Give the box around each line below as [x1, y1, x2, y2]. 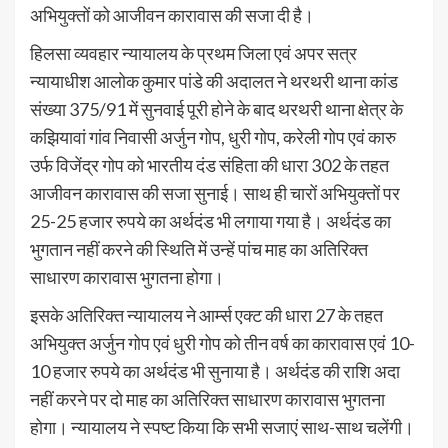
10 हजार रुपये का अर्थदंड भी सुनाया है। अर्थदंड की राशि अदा [30, 360, 400, 383]
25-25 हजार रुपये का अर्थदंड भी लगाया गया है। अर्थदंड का [30, 210, 391, 233]
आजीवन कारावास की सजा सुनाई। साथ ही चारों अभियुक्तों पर [30, 182, 400, 205]
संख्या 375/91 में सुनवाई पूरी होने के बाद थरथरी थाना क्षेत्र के [30, 98, 403, 121]
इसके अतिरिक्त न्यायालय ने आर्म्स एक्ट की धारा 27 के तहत [30, 304, 383, 327]
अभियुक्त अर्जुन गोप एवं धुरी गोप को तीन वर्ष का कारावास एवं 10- [30, 332, 415, 355]
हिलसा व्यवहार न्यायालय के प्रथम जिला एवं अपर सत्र [30, 42, 357, 65]
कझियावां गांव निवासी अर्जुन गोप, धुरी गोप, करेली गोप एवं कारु [30, 126, 396, 149]
